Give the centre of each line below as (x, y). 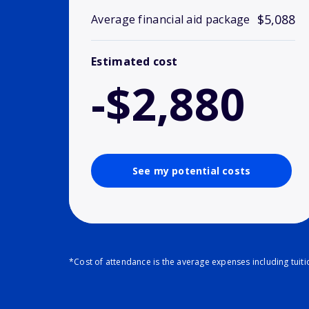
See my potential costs (191, 171)
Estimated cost (134, 62)
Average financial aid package (171, 20)
